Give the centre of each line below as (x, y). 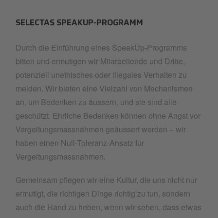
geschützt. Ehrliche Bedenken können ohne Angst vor (108, 116)
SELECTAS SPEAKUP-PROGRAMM (79, 23)
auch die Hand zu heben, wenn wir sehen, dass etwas (109, 207)
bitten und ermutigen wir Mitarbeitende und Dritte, (100, 61)
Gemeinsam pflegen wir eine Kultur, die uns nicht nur (106, 180)
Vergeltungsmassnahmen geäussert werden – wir (101, 129)
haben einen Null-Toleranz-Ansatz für (80, 143)
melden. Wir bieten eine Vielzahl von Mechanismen (104, 88)
